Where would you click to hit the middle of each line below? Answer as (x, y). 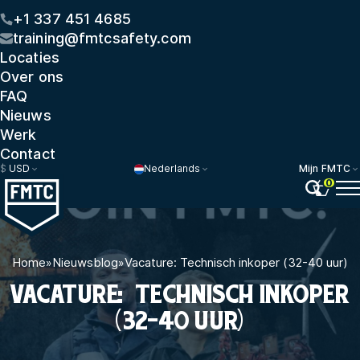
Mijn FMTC (324, 169)
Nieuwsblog (85, 262)
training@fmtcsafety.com (102, 38)
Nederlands (172, 169)
